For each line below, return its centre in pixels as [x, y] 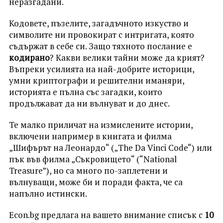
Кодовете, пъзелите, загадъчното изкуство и [99, 23]
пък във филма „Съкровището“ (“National [93, 159]
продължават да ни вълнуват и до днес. [89, 103]
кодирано [29, 57]
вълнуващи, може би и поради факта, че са [96, 182]
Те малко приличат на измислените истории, [101, 125]
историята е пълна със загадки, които [85, 92]
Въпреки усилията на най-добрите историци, [101, 69]
